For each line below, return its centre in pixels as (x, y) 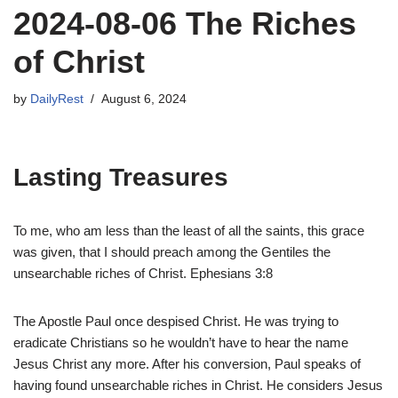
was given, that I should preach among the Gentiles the (172, 252)
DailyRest (57, 99)
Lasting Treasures (121, 177)
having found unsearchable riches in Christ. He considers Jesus (198, 385)
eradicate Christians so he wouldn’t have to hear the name (181, 342)
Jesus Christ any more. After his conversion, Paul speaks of (187, 364)
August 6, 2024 (144, 99)
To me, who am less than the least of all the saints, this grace (189, 231)
